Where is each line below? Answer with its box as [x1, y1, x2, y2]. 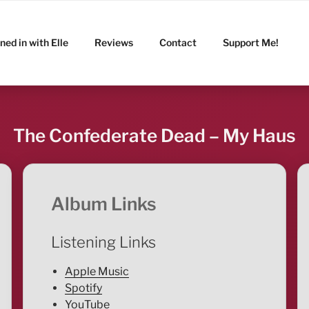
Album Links [50, 193, 157, 215]
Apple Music [64, 265, 129, 279]
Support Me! [223, 36, 279, 48]
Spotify [64, 281, 102, 295]
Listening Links [50, 232, 156, 251]
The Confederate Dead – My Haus [12, 124, 296, 146]
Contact [159, 36, 197, 48]
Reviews [94, 36, 134, 48]
